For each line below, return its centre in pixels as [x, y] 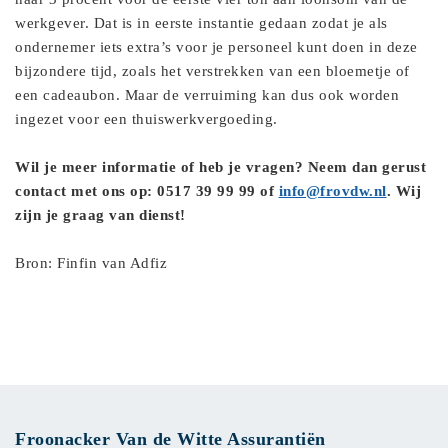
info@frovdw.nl [332, 191]
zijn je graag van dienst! [100, 215]
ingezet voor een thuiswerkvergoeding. [146, 119]
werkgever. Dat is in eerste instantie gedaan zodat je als [201, 23]
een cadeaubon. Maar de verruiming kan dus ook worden [207, 95]
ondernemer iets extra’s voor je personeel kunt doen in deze [216, 47]
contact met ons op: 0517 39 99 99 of [144, 191]
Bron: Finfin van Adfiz [91, 263]
